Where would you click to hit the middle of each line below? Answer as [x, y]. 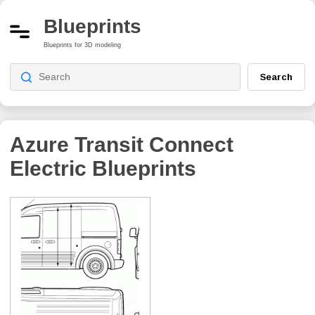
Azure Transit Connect [122, 144]
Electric [48, 168]
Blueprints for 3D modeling [82, 45]
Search [276, 77]
